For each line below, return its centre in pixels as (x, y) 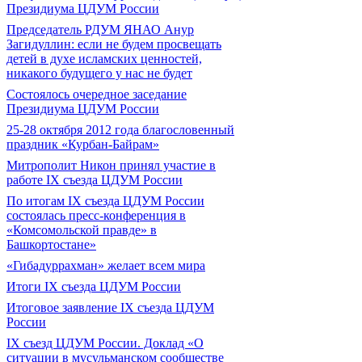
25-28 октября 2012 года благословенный (120, 130)
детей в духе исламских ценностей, (104, 59)
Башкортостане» (51, 244)
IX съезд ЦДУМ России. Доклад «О (105, 343)
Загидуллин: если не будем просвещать (114, 44)
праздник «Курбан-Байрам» (83, 144)
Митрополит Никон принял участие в (111, 165)
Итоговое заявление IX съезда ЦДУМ (110, 307)
